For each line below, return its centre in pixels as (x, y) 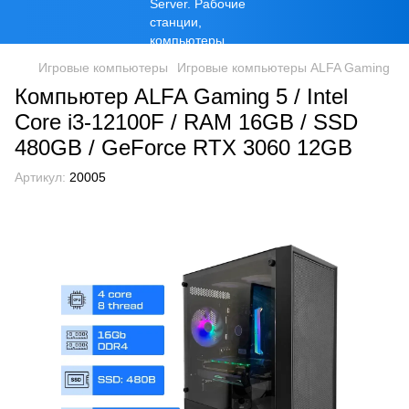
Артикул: (40, 177)
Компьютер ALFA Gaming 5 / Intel (181, 96)
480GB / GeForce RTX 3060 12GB (184, 147)
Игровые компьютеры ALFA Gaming (283, 68)
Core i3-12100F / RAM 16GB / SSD (186, 122)
